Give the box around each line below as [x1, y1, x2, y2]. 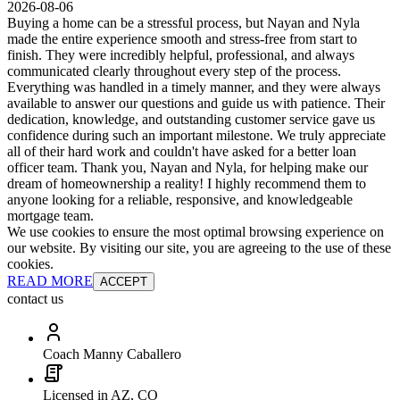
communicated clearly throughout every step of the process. [7, 63, 341, 79]
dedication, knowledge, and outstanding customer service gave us [7, 112, 375, 128]
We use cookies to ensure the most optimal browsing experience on [7, 224, 384, 240]
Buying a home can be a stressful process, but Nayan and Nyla [7, 15, 360, 31]
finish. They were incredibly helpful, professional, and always [7, 47, 354, 63]
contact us [7, 291, 63, 307]
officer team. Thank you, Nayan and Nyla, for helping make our [7, 160, 368, 176]
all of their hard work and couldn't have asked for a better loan [7, 144, 356, 160]
